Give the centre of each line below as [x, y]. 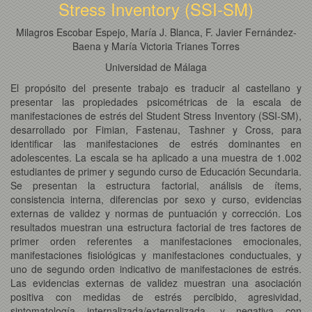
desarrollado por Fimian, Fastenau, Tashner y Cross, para [156, 129]
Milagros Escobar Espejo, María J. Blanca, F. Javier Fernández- [156, 32]
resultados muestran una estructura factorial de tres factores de [156, 227]
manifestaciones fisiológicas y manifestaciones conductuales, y [156, 255]
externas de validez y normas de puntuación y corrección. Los [156, 213]
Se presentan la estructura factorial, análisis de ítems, [156, 185]
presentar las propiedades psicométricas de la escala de [156, 101]
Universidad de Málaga [156, 67]
